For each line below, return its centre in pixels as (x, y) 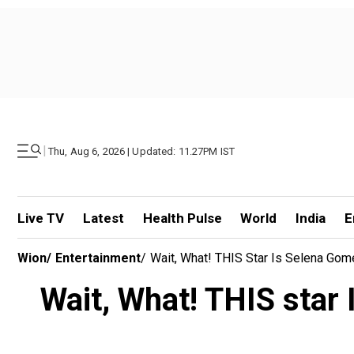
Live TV (41, 218)
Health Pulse (182, 218)
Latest (103, 218)
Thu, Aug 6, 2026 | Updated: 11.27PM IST (142, 151)
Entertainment (98, 258)
